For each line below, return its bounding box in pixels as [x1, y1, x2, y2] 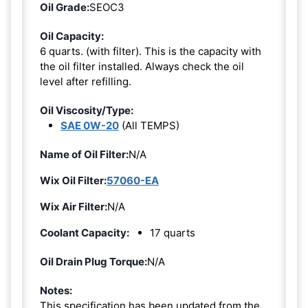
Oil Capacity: [40, 29, 104, 43]
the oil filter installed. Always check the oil [40, 59, 244, 73]
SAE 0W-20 [60, 118, 119, 132]
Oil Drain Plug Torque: [40, 254, 147, 268]
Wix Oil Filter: [40, 173, 107, 187]
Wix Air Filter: [40, 199, 107, 213]
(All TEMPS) [119, 118, 179, 132]
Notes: [40, 283, 72, 297]
